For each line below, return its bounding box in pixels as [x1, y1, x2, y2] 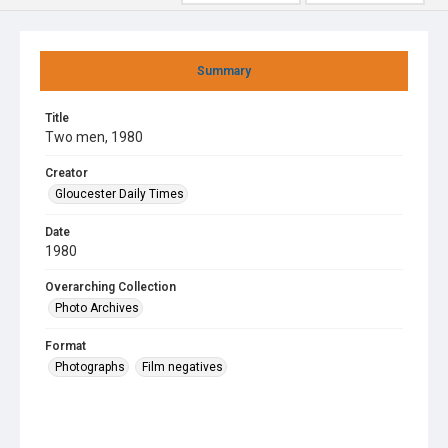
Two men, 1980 [45, 129, 143, 145]
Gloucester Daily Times [55, 187, 184, 201]
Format [45, 339, 86, 353]
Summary [197, 64, 251, 78]
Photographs [55, 360, 125, 374]
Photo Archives [55, 301, 139, 315]
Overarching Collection [45, 280, 176, 294]
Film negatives [142, 360, 223, 374]
